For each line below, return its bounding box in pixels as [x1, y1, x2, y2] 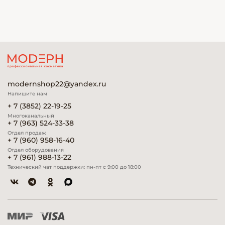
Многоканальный [8, 113, 54, 119]
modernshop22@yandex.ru [8, 79, 106, 88]
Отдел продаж [8, 130, 46, 136]
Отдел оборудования [8, 147, 64, 153]
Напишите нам [8, 90, 47, 97]
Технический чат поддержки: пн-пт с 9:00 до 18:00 [8, 164, 141, 170]
